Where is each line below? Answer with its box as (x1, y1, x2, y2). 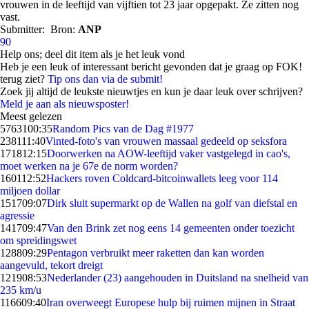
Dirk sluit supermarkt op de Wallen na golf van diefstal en (47, 197, 297, 209)
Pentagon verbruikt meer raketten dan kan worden (47, 247, 264, 259)
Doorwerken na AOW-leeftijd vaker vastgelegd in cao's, (47, 148, 290, 159)
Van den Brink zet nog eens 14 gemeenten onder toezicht (47, 222, 295, 234)
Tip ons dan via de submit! (48, 73, 163, 85)
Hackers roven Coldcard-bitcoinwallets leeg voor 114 (46, 172, 278, 184)
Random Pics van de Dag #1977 (52, 123, 194, 134)
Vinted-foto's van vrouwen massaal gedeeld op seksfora (46, 135, 287, 147)
